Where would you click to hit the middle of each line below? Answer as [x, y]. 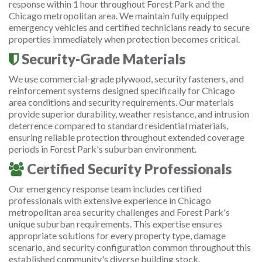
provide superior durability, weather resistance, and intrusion [129, 114]
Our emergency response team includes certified [105, 189]
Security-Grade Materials [102, 59]
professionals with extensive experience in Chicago [110, 200]
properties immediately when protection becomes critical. [124, 39]
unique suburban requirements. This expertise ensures [116, 224]
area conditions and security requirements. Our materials [121, 102]
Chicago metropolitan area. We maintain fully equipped [118, 15]
